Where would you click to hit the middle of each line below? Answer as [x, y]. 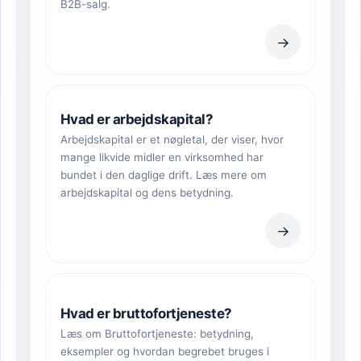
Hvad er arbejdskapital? [137, 120]
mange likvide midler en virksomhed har [162, 158]
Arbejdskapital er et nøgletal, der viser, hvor [172, 140]
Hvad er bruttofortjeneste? [146, 314]
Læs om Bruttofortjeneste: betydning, [157, 334]
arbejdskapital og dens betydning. [147, 193]
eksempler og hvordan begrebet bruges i [165, 352]
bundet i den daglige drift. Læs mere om [164, 175]
